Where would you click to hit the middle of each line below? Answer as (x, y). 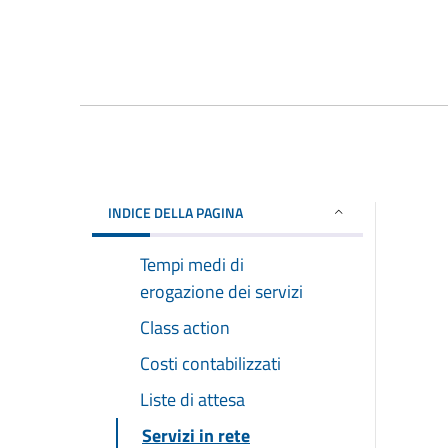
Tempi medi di (192, 264)
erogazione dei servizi (221, 291)
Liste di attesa (192, 399)
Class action (185, 327)
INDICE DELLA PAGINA (175, 212)
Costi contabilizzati (210, 363)
